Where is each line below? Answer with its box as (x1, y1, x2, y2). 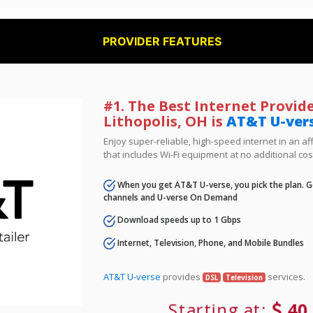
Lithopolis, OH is (103, 112, 227, 131)
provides (161, 270, 203, 283)
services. (265, 270, 305, 283)
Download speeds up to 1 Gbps (115, 214, 242, 226)
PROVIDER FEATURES (103, 34, 222, 48)
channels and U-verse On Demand (103, 191, 238, 204)
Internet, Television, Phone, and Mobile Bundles (115, 236, 305, 249)
